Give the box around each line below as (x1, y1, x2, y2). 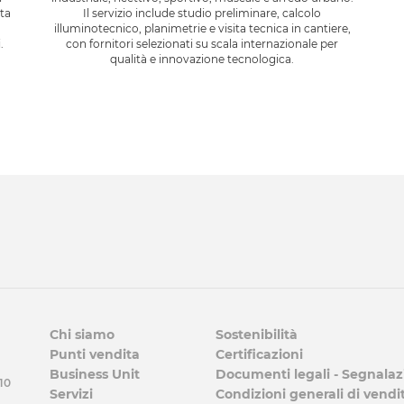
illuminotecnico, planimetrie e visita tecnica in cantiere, (53, 21, 351, 35)
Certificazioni (216, 345, 303, 363)
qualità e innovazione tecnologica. (110, 51, 294, 66)
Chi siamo (50, 326, 115, 343)
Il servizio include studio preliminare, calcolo (83, 5, 321, 20)
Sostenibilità (216, 326, 298, 343)
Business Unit (50, 365, 140, 382)
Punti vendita (50, 345, 140, 363)
